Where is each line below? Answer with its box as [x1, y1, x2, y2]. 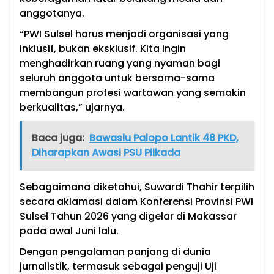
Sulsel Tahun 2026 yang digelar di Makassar [20, 209, 237, 224]
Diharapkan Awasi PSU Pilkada [32, 146, 180, 160]
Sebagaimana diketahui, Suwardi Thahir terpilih [20, 180, 254, 194]
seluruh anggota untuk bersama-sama [20, 71, 215, 86]
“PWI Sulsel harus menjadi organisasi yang [20, 27, 229, 42]
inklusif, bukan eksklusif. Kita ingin [20, 42, 186, 56]
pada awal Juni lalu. [20, 224, 119, 239]
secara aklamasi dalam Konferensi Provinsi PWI [20, 194, 253, 209]
